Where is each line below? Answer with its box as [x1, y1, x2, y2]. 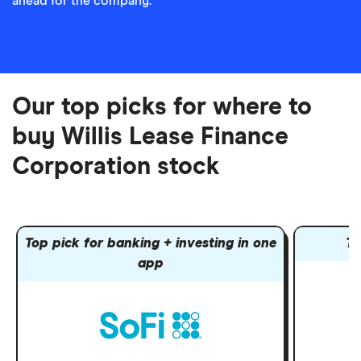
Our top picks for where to [12, 95, 312, 119]
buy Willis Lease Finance [12, 125, 288, 149]
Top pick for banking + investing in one [25, 237, 277, 251]
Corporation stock [12, 155, 220, 179]
